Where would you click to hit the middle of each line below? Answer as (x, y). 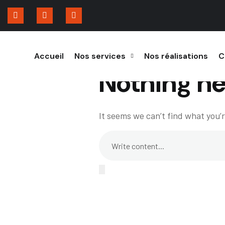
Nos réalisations (176, 56)
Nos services (100, 56)
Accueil (49, 56)
